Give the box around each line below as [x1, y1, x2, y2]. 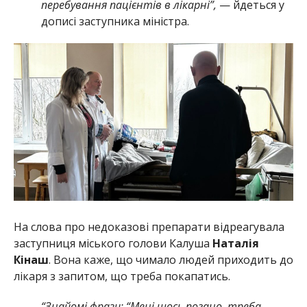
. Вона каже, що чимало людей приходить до [48, 251, 293, 267]
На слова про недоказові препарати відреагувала [13, 219, 284, 234]
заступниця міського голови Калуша [13, 235, 212, 251]
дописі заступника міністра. [40, 13, 189, 29]
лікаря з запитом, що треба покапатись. [13, 268, 230, 284]
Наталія [212, 235, 259, 251]
